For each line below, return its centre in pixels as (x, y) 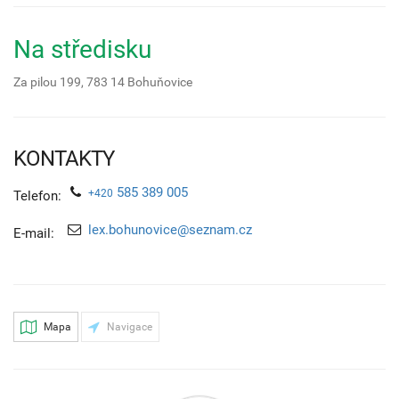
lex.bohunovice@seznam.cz (170, 230)
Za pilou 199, (50, 82)
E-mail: (34, 234)
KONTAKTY (64, 159)
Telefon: (37, 196)
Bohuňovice (160, 82)
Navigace (128, 327)
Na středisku (82, 50)
